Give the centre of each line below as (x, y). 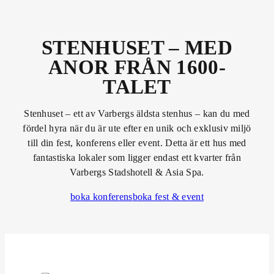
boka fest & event (168, 196)
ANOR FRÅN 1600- (137, 67)
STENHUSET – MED (137, 47)
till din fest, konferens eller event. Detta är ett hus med (137, 143)
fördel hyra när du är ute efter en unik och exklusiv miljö (137, 128)
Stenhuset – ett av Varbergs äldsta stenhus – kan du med (137, 113)
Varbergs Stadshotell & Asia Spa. (137, 172)
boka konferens (102, 196)
